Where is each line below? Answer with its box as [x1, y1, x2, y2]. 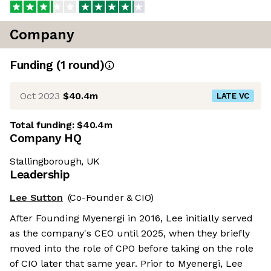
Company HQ [10, 131, 82, 146]
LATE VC [216, 91, 249, 101]
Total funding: [10, 119, 77, 131]
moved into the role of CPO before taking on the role [10, 243, 253, 255]
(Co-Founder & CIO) [67, 192, 154, 204]
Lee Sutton [10, 192, 63, 204]
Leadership [10, 168, 70, 182]
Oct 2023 [20, 90, 60, 102]
